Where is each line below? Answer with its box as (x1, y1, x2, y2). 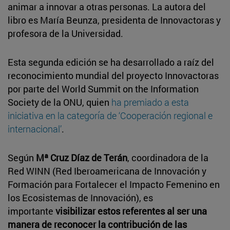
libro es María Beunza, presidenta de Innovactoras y (8, 13, 221, 26)
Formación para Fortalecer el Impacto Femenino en (8, 178, 220, 190)
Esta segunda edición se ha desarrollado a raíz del (8, 55, 214, 68)
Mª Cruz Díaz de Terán (36, 151, 127, 164)
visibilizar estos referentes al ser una (55, 204, 207, 217)
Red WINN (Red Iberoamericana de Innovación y (8, 164, 206, 177)
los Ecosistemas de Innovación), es (8, 191, 153, 204)
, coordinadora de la (127, 151, 208, 164)
